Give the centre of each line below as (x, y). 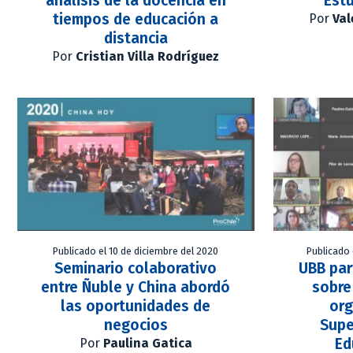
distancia (136, 39)
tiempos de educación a (136, 20)
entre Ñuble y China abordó (136, 288)
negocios (136, 325)
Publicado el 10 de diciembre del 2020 (136, 251)
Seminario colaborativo (136, 269)
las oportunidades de (136, 307)
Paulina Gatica (147, 344)
